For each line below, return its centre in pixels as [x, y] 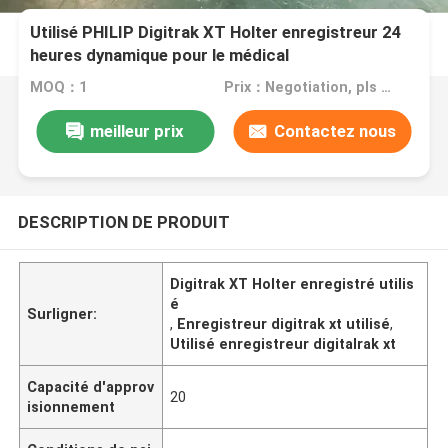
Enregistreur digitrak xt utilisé [284, 323]
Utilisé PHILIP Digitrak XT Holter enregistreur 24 [216, 32]
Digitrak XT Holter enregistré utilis [292, 283]
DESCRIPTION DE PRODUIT [123, 221]
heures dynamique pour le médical [160, 55]
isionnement [71, 406]
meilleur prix [137, 130]
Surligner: [62, 313]
